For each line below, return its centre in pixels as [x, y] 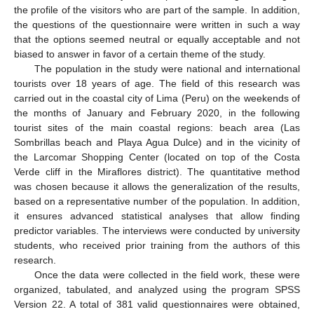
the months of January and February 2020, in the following [157, 113]
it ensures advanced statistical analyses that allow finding [157, 216]
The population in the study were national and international [167, 69]
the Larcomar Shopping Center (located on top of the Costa [157, 157]
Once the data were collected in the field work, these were [167, 275]
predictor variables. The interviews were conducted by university [157, 231]
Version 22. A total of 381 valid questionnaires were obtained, [157, 305]
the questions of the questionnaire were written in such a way [157, 25]
